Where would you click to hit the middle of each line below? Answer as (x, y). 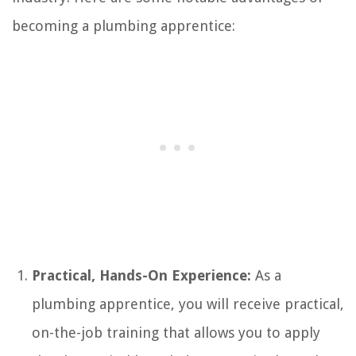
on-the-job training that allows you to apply (176, 332)
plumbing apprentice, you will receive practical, (188, 304)
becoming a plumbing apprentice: (124, 25)
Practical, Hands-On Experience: (141, 275)
